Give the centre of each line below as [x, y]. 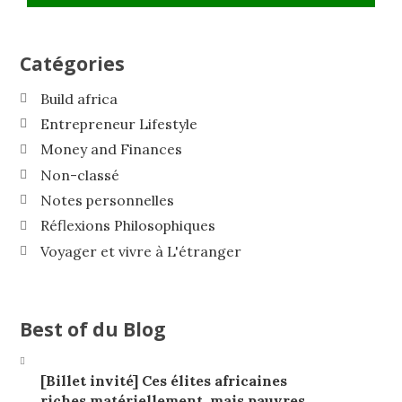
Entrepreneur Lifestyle [118, 124]
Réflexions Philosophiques [127, 226]
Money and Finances [111, 149]
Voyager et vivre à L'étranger [140, 251]
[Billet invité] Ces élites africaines [163, 381]
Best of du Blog [93, 328]
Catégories [73, 64]
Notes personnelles [107, 201]
